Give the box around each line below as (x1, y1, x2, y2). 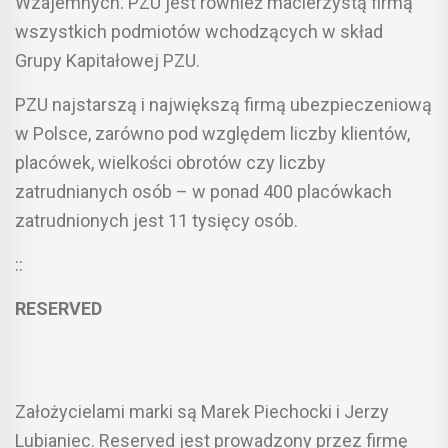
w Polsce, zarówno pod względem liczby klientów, (15, 122, 410, 144)
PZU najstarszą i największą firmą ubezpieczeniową (15, 93, 432, 115)
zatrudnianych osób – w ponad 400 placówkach (15, 180, 392, 202)
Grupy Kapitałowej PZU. (15, 49, 200, 71)
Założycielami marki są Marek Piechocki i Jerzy (15, 400, 389, 422)
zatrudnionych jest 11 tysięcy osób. (15, 209, 298, 231)
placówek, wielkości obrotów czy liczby (15, 151, 326, 173)
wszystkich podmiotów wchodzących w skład (15, 20, 383, 42)
